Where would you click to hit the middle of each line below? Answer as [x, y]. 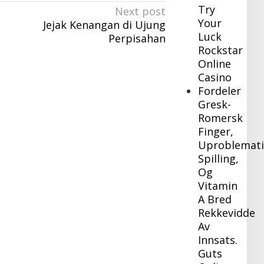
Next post [141, 11]
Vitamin [218, 186]
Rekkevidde [227, 213]
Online [215, 64]
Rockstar [221, 50]
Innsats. [218, 240]
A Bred [215, 199]
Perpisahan [137, 39]
